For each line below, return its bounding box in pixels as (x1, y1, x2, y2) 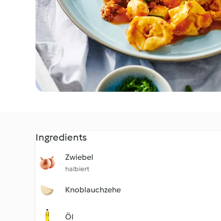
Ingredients (36, 131, 87, 143)
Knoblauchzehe (65, 185, 121, 194)
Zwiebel (65, 152, 93, 162)
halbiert (65, 165, 89, 173)
